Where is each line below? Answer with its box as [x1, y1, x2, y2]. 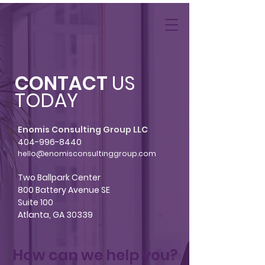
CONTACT [15, 70, 112, 96]
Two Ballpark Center [18, 172, 101, 183]
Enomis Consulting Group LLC [18, 124, 148, 135]
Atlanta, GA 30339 [18, 209, 93, 221]
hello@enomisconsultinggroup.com [18, 148, 156, 159]
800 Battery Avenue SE [18, 184, 110, 196]
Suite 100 [18, 196, 53, 208]
